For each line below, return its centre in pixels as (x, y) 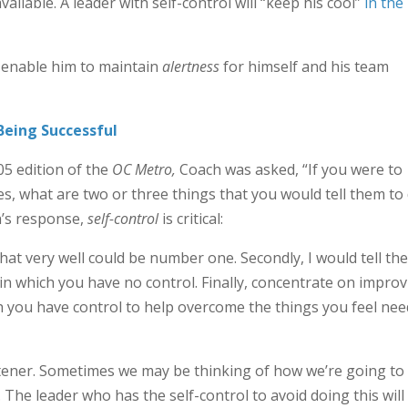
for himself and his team (304, 66)
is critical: (190, 219)
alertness (190, 66)
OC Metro (142, 169)
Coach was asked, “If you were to (289, 169)
